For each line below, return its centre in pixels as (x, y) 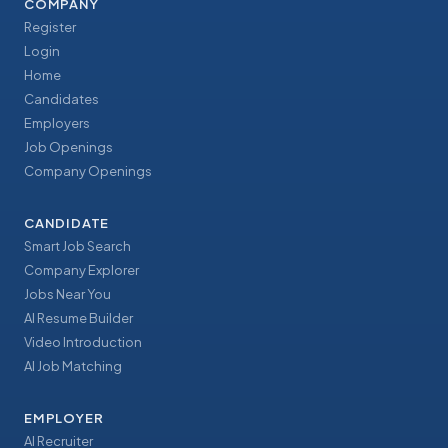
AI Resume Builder (78, 318)
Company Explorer (81, 270)
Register (50, 27)
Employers (57, 123)
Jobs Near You (67, 294)
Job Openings (68, 147)
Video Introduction (83, 342)
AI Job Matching (73, 366)
